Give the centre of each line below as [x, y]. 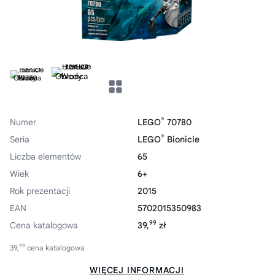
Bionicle [182, 139]
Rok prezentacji [40, 191]
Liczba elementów [45, 156]
